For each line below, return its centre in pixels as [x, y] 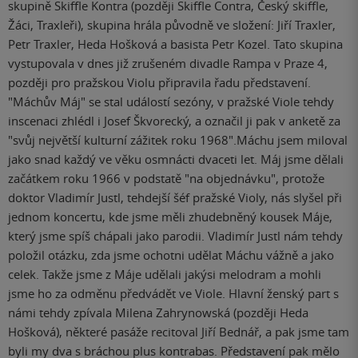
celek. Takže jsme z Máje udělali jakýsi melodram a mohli [165, 274]
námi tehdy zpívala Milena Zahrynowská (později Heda [158, 313]
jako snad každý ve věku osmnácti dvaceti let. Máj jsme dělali [176, 159]
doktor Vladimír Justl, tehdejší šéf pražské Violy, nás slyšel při [175, 198]
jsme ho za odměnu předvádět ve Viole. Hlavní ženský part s [173, 294]
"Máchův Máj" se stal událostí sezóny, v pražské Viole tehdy [171, 102]
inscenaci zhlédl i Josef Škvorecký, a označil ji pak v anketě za [174, 121]
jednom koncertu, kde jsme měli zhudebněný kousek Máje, [170, 217]
